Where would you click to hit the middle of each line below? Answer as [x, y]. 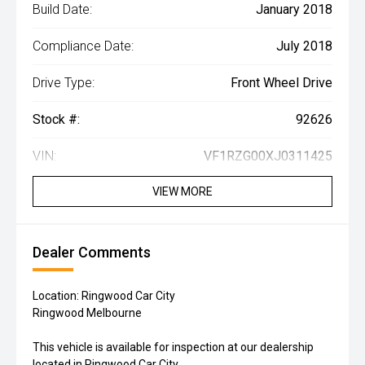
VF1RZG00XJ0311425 [268, 156]
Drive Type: [64, 82]
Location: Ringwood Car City [104, 295]
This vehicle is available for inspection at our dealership [173, 347]
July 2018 [304, 46]
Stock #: [56, 119]
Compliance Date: [83, 46]
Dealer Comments [92, 252]
